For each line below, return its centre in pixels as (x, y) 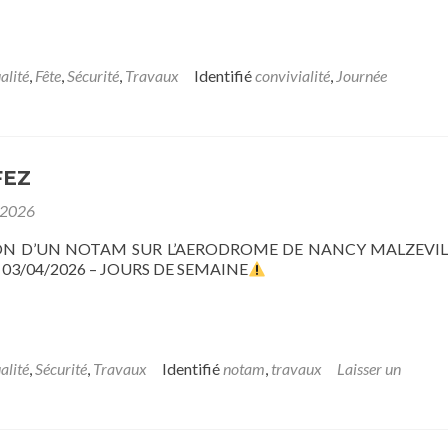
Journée (361, 75)
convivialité (292, 75)
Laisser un (369, 368)
